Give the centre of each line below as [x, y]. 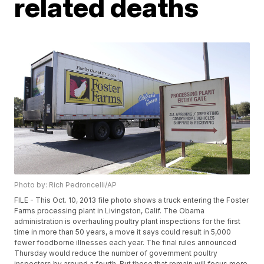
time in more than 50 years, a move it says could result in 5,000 [123, 232]
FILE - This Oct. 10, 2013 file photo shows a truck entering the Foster [132, 200]
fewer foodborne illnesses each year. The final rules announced [126, 243]
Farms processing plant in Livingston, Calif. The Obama [110, 211]
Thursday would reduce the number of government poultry [116, 253]
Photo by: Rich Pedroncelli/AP [66, 185]
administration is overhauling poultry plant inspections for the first [128, 222]
